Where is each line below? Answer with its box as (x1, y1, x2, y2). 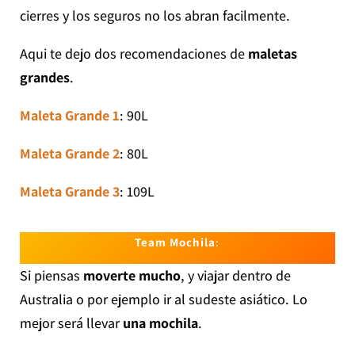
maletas (247, 44, 297, 63)
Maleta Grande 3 (19, 182, 120, 201)
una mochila (119, 314, 198, 333)
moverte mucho (82, 266, 181, 285)
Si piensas (19, 266, 83, 285)
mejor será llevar (19, 314, 120, 333)
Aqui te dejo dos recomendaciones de (19, 44, 248, 63)
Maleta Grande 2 (19, 144, 120, 163)
